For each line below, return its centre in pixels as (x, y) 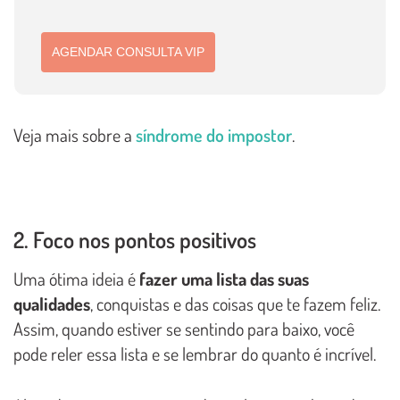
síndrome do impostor (214, 135)
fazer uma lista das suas (224, 279)
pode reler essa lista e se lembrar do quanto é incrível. (195, 354)
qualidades (52, 304)
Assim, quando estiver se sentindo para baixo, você (184, 329)
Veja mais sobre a (75, 135)
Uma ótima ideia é (76, 279)
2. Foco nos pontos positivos (135, 240)
